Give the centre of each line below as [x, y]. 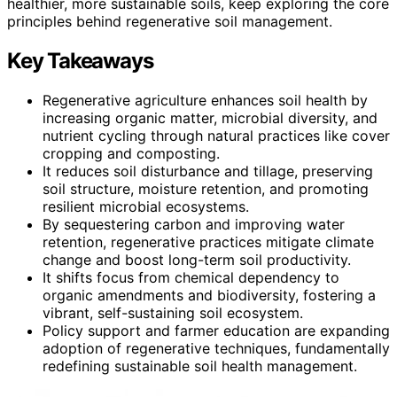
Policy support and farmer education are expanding [216, 330]
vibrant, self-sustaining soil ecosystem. [173, 312]
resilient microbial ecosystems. [146, 206]
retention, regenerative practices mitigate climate [208, 241]
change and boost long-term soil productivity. [197, 259]
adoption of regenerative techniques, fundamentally [216, 348]
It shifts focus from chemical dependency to [191, 277]
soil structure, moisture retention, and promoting [206, 188]
